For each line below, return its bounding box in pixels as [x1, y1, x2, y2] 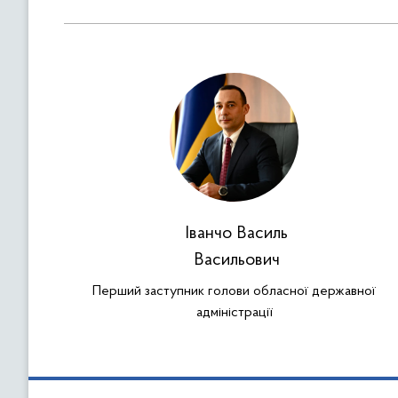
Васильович [193, 251, 280, 269]
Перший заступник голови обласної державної [92, 284, 377, 298]
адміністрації [195, 306, 273, 320]
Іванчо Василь [185, 225, 288, 243]
